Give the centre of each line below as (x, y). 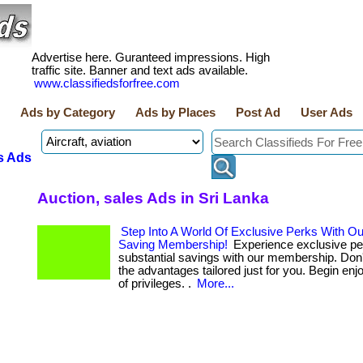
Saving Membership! (173, 245)
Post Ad (258, 113)
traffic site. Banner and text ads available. (140, 70)
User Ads (327, 113)
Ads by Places (175, 113)
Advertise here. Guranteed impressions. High (151, 58)
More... (216, 284)
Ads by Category (68, 113)
